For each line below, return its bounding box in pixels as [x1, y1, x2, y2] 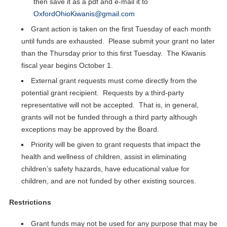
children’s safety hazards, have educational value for [21, 164, 190, 173]
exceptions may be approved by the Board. [21, 125, 159, 133]
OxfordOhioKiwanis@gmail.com [33, 9, 135, 18]
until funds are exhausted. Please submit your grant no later [21, 36, 215, 45]
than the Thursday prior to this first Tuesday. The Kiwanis [21, 49, 206, 57]
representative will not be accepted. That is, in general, [21, 100, 199, 109]
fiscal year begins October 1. [21, 61, 113, 69]
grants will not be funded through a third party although [21, 112, 197, 121]
